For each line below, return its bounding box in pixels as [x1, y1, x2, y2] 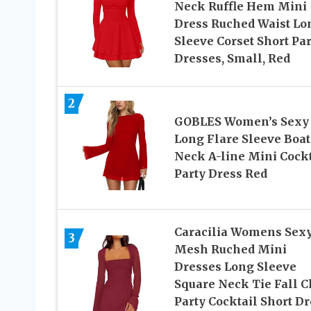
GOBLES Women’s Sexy [174, 115, 309, 129]
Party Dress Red [174, 167, 267, 181]
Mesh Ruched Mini [174, 242, 287, 256]
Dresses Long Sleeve [174, 259, 296, 274]
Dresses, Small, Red [174, 51, 290, 65]
